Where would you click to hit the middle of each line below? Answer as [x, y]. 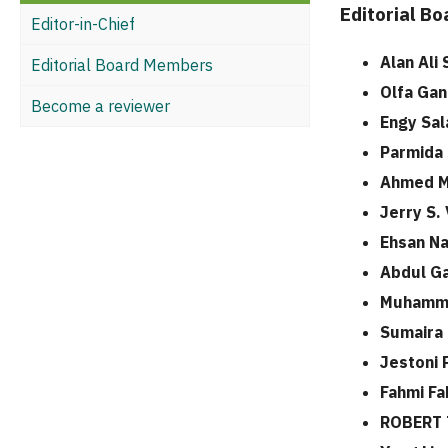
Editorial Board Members [122, 64]
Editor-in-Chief [83, 23]
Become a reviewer [100, 105]
